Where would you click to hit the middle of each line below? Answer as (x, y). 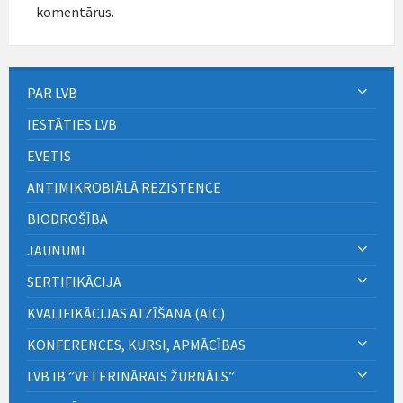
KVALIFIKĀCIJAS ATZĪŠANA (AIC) (126, 313)
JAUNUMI (56, 250)
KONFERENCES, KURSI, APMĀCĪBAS (136, 344)
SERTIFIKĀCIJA (74, 281)
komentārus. (75, 11)
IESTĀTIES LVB (72, 124)
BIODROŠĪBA (69, 218)
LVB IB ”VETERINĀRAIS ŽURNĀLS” (131, 376)
